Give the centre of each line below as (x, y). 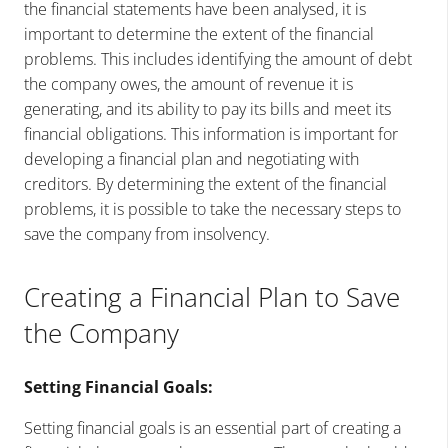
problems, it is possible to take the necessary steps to (212, 208)
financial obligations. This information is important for (211, 133)
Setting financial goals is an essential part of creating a (212, 427)
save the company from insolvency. (147, 233)
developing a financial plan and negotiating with (191, 158)
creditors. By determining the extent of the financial (205, 183)
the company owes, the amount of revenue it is (188, 83)
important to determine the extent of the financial (199, 33)
